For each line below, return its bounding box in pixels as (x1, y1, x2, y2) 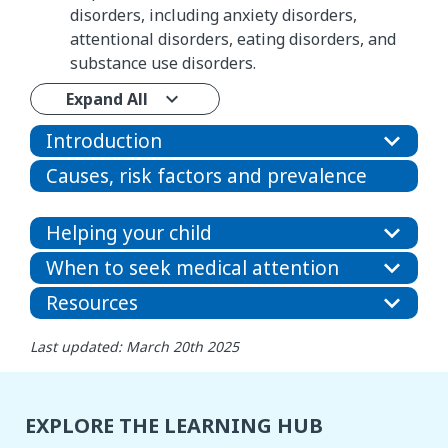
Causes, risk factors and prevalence (46, 163, 367, 190)
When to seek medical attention (46, 255, 339, 282)
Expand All (66, 88, 148, 111)
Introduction (46, 128, 162, 155)
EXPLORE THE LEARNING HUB (25, 412, 323, 440)
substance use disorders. (70, 52, 256, 75)
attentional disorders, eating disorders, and (70, 28, 396, 51)
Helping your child (46, 220, 212, 247)
